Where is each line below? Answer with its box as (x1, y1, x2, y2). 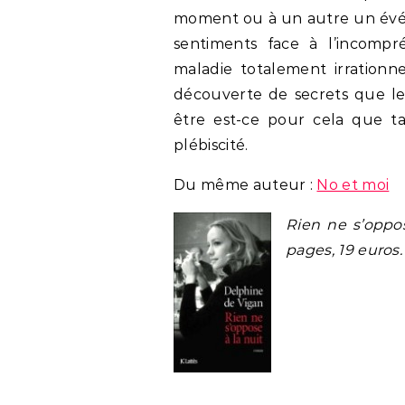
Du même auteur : (174, 175, 317, 193)
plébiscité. (174, 136, 249, 154)
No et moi (316, 175, 390, 193)
